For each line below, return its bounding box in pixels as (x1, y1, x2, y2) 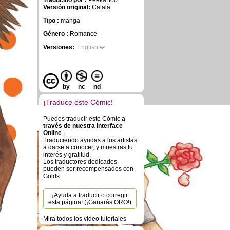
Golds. (43, 172, 61, 180)
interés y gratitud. (43, 151, 91, 158)
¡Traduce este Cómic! (43, 98, 113, 106)
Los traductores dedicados (43, 158, 117, 165)
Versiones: (43, 44, 74, 51)
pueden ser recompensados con (43, 165, 133, 172)
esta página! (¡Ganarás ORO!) (48, 199, 131, 206)
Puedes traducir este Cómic (43, 115, 122, 122)
